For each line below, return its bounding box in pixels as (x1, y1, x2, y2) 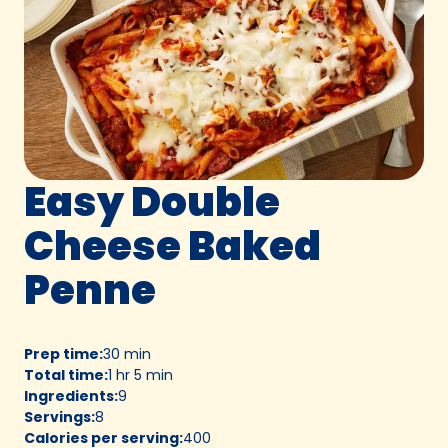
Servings (24, 406, 91, 427)
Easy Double (24, 173, 280, 230)
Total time (24, 364, 104, 385)
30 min (103, 343, 151, 364)
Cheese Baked (24, 217, 321, 274)
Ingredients (24, 385, 114, 406)
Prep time (24, 343, 99, 364)
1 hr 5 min (108, 364, 173, 385)
